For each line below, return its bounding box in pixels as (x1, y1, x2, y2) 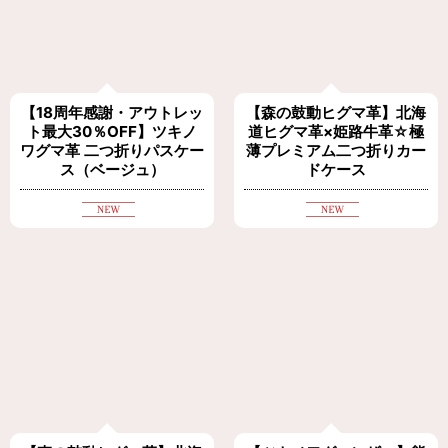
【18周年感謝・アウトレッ (21, 102, 203, 122)
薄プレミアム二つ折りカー (246, 140, 426, 160)
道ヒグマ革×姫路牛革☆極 (248, 121, 424, 141)
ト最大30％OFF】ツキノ (27, 121, 197, 141)
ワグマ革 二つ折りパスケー (20, 140, 204, 160)
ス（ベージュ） (59, 159, 165, 179)
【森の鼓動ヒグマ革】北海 (246, 102, 426, 122)
